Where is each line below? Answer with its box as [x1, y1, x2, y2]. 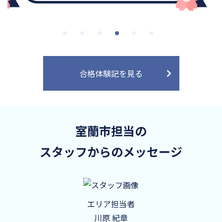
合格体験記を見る [79, 67, 143, 79]
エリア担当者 [87, 198, 135, 210]
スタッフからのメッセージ [40, 142, 182, 160]
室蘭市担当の [75, 121, 147, 139]
